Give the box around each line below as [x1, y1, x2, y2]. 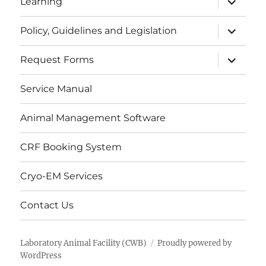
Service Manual [20, 83, 93, 95]
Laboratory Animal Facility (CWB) [20, 237, 147, 248]
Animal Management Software [20, 112, 166, 124]
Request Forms [20, 54, 94, 66]
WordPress [20, 250, 62, 261]
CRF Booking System [20, 141, 122, 153]
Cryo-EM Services [20, 170, 103, 182]
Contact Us [20, 199, 74, 211]
